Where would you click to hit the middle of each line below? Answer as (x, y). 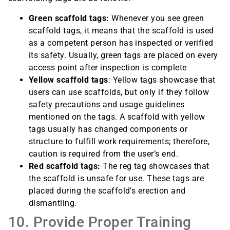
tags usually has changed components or (108, 129)
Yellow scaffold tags (69, 80)
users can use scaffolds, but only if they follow (119, 92)
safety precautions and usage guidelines (107, 104)
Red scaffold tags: (65, 166)
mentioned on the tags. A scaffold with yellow (117, 117)
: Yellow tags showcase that (162, 80)
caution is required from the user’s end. (104, 154)
